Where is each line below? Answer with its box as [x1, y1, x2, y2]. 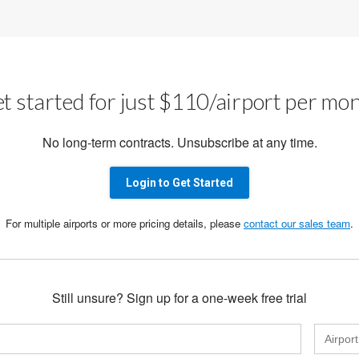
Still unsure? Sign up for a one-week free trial [52, 288, 307, 307]
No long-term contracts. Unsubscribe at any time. [42, 132, 317, 151]
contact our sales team [244, 215, 350, 231]
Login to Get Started [126, 175, 233, 189]
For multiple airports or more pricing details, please [6, 215, 244, 231]
